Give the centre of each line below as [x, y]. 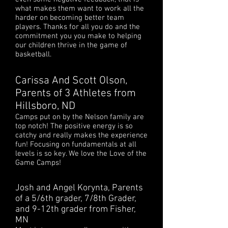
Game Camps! [38, 163]
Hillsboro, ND [45, 106]
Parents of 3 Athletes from [76, 93]
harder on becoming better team [70, 18]
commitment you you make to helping [78, 36]
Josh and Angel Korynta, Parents [79, 188]
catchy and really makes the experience [81, 135]
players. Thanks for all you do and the [78, 27]
